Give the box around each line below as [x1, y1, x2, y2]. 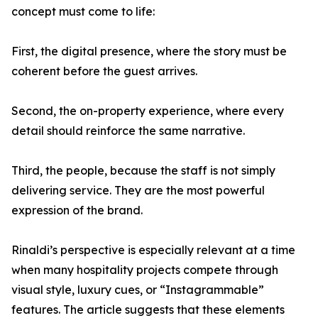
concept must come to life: [11, 4, 155, 19]
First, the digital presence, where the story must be [11, 44, 287, 59]
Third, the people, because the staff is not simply [11, 163, 275, 178]
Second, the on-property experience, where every [11, 104, 284, 119]
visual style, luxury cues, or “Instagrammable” [11, 283, 264, 297]
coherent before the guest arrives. [11, 64, 197, 79]
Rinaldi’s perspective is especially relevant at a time [11, 243, 295, 258]
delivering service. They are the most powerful [11, 183, 265, 198]
